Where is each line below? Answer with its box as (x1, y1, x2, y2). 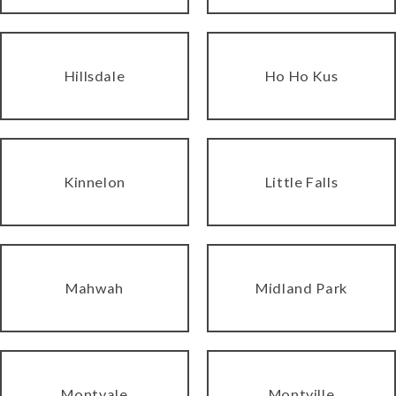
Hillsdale (64, 66, 126, 84)
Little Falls (264, 172, 339, 190)
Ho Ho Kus (264, 66, 339, 84)
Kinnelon (63, 172, 126, 190)
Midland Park (255, 278, 347, 296)
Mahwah (65, 278, 124, 296)
